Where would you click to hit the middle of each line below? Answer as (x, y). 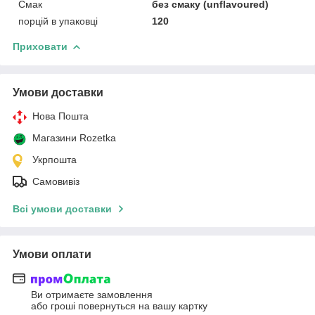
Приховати (40, 46)
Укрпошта (54, 159)
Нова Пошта (60, 116)
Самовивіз (56, 181)
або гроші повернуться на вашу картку (119, 306)
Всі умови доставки (62, 208)
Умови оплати (52, 254)
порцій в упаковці (58, 21)
